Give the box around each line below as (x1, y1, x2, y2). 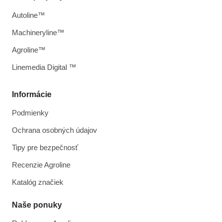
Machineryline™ (12, 28, 64, 37)
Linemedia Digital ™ (12, 63, 76, 72)
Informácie (12, 90, 52, 99)
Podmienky (12, 109, 49, 117)
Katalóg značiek (12, 178, 63, 187)
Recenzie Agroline (12, 161, 70, 169)
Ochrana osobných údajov (12, 126, 97, 135)
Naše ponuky (12, 201, 62, 210)
